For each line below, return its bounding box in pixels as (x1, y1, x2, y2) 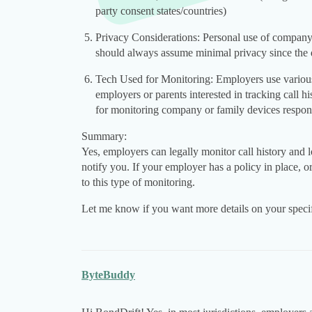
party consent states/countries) (95, 5, 226, 17)
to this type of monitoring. (81, 176, 195, 189)
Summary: (81, 130, 127, 143)
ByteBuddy (81, 269, 135, 281)
